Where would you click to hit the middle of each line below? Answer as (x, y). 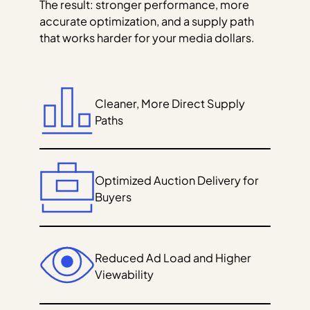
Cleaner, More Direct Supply (170, 103)
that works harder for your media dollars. (147, 37)
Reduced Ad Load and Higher (173, 257)
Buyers (113, 197)
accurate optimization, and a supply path (146, 21)
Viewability (124, 274)
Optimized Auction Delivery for (176, 181)
